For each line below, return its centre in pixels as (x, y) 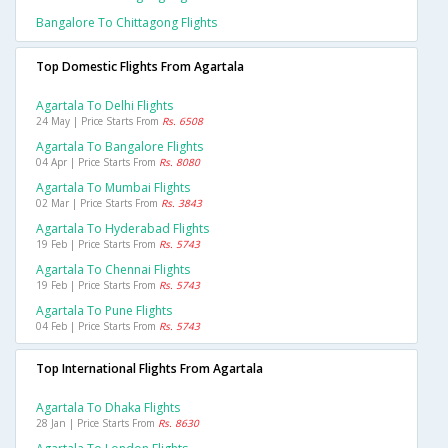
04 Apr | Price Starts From (97, 161)
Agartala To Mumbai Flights (113, 187)
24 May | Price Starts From (99, 120)
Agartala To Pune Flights (104, 310)
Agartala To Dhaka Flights (108, 407)
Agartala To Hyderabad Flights (122, 228)
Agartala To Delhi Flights (104, 105)
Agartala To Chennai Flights (113, 269)
